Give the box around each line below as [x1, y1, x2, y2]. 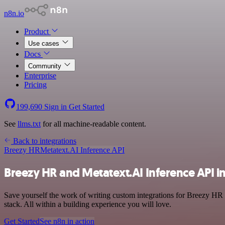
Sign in [42, 102, 69, 111]
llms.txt [18, 120, 41, 128]
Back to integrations [11, 137, 76, 145]
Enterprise [24, 71, 56, 80]
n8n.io [4, 9, 24, 18]
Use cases [28, 40, 61, 47]
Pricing [24, 80, 47, 89]
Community [28, 62, 63, 70]
